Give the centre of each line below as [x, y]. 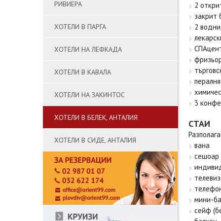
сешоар [207, 156]
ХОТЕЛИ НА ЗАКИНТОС [90, 95]
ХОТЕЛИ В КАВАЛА [83, 72]
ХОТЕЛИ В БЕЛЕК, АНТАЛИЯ [96, 117]
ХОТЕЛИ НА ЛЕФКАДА [88, 49]
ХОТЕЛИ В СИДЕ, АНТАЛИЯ [95, 140]
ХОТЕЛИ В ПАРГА [80, 27]
